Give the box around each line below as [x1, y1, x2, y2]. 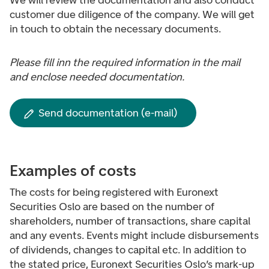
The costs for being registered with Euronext [10, 186, 219, 199]
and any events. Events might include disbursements [10, 229, 259, 242]
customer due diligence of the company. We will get [10, 8, 255, 21]
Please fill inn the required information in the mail [10, 56, 240, 69]
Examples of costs [10, 161, 136, 180]
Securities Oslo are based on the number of [10, 200, 214, 213]
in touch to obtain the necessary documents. [10, 22, 221, 35]
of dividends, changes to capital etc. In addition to [10, 243, 246, 256]
